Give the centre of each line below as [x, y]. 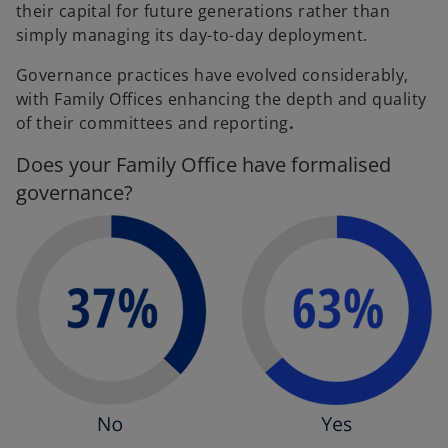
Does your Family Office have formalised [203, 164]
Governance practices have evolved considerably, [212, 74]
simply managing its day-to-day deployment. [192, 34]
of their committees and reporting [152, 122]
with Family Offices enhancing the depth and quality [221, 98]
